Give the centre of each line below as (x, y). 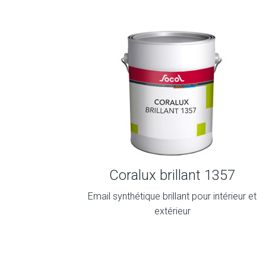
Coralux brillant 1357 (172, 175)
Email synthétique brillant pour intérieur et (172, 196)
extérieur (172, 211)
